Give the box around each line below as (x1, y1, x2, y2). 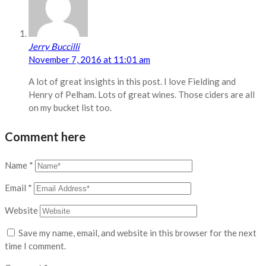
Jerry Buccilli (28, 40, 80, 52)
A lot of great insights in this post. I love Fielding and (28, 75, 236, 87)
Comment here (5, 129, 85, 144)
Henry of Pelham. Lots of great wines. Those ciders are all (28, 88, 255, 100)
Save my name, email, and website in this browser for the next (18, 227, 256, 239)
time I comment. (5, 240, 66, 252)
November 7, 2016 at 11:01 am (28, 53, 150, 65)
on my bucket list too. (28, 102, 112, 113)
